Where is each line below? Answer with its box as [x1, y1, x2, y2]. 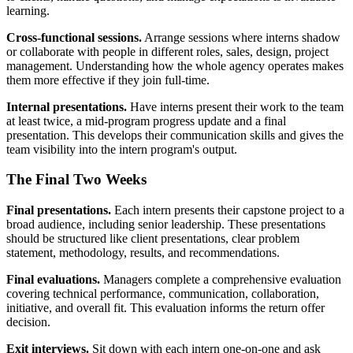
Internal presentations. [6, 99, 127, 113]
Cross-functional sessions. [6, 30, 142, 44]
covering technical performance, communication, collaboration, [6, 286, 319, 300]
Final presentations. [6, 203, 111, 217]
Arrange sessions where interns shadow [142, 30, 340, 44]
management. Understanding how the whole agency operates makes [6, 58, 344, 72]
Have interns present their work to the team [127, 99, 344, 113]
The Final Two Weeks [6, 171, 147, 188]
